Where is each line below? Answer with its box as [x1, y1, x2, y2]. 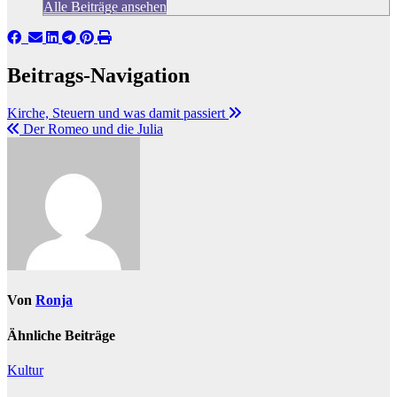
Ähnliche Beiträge [7, 327, 115, 343]
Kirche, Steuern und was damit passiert [7, 105, 229, 121]
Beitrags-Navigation [7, 64, 190, 88]
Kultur [7, 362, 43, 378]
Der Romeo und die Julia [19, 121, 163, 137]
